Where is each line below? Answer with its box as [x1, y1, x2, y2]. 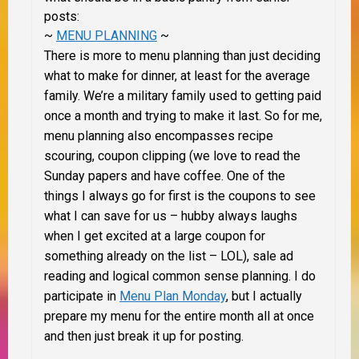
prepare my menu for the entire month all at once [44, 309, 314, 325]
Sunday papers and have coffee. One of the [44, 168, 285, 184]
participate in [44, 288, 119, 305]
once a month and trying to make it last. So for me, [44, 108, 322, 124]
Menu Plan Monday [119, 288, 226, 305]
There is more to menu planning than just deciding [44, 48, 321, 64]
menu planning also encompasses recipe [44, 128, 273, 144]
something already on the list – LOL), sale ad [44, 248, 293, 264]
